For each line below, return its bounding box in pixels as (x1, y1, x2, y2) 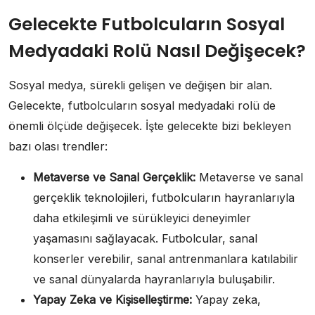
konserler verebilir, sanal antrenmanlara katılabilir (33, 251, 298, 266)
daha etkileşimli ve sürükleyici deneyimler (33, 210, 251, 225)
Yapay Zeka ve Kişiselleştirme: (33, 292, 192, 307)
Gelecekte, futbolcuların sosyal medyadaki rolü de (8, 98, 276, 112)
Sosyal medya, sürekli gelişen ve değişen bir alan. (8, 77, 272, 92)
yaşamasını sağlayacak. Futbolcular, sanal (33, 231, 257, 245)
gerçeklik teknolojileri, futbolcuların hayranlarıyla (33, 190, 295, 205)
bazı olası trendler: (8, 139, 108, 153)
